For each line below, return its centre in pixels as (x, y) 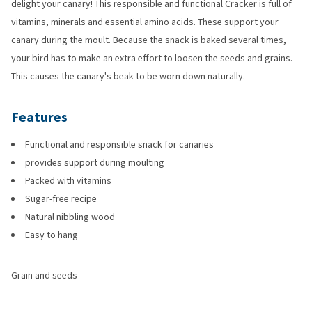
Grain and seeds (44, 275)
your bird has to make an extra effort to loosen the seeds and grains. (152, 58)
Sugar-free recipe (61, 199)
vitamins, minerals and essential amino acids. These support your (145, 22)
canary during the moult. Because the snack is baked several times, (149, 40)
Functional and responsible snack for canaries (119, 145)
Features (39, 117)
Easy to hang (52, 235)
